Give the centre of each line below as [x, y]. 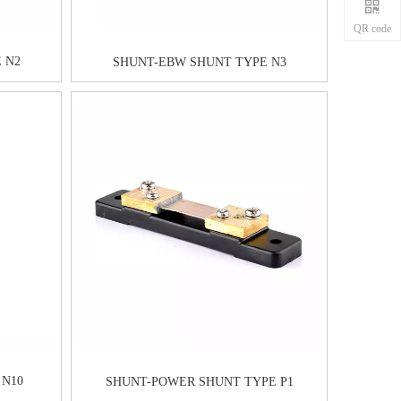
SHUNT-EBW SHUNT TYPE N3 [199, 62]
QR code [372, 29]
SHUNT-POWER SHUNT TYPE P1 [199, 381]
